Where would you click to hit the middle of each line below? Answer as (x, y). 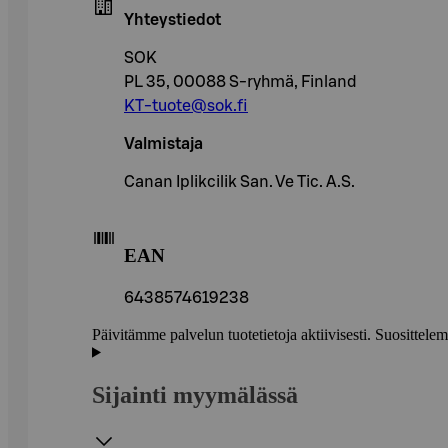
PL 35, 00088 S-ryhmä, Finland (240, 82)
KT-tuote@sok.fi (186, 106)
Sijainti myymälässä (195, 394)
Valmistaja (163, 144)
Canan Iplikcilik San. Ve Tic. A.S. (239, 182)
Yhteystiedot (172, 20)
